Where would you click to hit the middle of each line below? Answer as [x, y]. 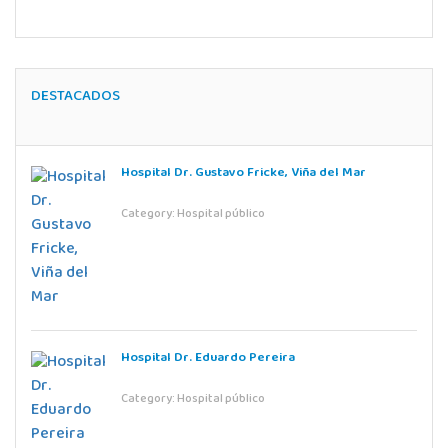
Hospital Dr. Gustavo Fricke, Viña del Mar [243, 172]
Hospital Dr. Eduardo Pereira [208, 357]
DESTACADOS [75, 96]
